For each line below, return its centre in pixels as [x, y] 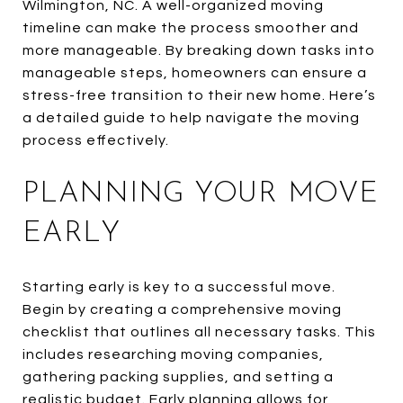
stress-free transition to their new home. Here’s [199, 95]
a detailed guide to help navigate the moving [191, 118]
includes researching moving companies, [173, 354]
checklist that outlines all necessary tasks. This [199, 331]
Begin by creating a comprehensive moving [182, 309]
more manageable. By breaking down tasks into [199, 50]
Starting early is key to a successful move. [179, 287]
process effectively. [96, 140]
